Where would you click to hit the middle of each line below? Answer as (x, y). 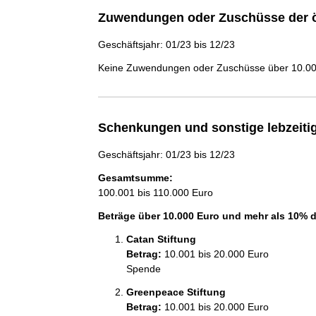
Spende (143, 269)
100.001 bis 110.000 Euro (155, 193)
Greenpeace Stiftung (176, 292)
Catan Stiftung (161, 239)
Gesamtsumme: (135, 178)
